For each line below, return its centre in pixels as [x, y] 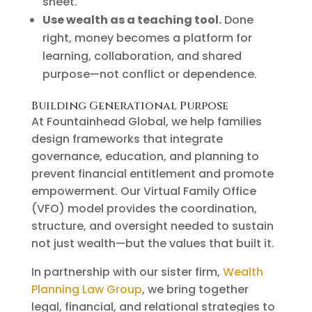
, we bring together [195, 289]
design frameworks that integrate [127, 139]
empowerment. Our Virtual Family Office [143, 191]
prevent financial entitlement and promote [152, 173]
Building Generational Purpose [130, 106]
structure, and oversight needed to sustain [152, 226]
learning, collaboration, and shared [142, 56]
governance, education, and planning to [145, 156]
